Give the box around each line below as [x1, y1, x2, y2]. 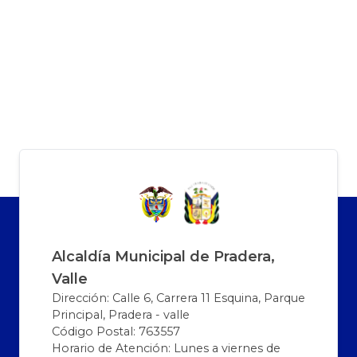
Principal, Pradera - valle [52, 308, 190, 323]
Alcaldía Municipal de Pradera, [52, 248, 275, 266]
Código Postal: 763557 [52, 324, 180, 339]
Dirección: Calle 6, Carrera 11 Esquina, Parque [52, 291, 305, 306]
